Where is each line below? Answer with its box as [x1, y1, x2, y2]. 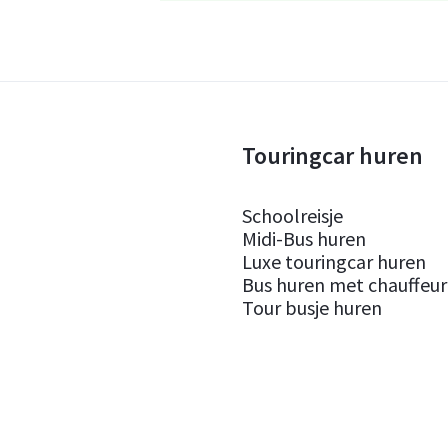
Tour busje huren [242, 295, 382, 320]
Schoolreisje [242, 203, 343, 228]
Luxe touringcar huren [242, 249, 426, 274]
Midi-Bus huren [242, 226, 366, 251]
